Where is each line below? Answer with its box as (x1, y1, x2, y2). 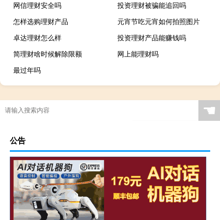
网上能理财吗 (117, 48, 159, 58)
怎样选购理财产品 (13, 16, 68, 26)
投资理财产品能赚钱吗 (117, 32, 187, 42)
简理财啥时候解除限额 (13, 48, 82, 58)
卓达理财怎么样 (13, 32, 61, 42)
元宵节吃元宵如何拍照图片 (117, 16, 200, 26)
